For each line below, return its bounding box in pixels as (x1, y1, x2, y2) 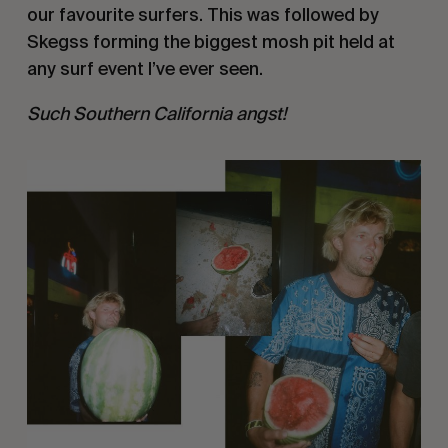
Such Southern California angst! (26, 102, 286, 124)
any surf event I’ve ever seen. (26, 57, 263, 79)
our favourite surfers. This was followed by (26, 3, 379, 25)
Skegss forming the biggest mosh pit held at (26, 30, 395, 52)
